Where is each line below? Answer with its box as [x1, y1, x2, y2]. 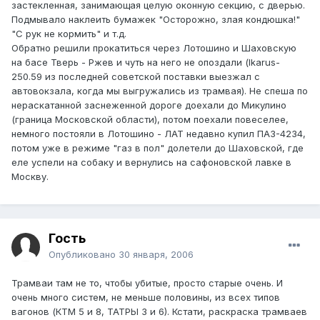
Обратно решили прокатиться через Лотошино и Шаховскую [11, 41, 296, 54]
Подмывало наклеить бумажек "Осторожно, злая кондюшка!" [11, 13, 300, 25]
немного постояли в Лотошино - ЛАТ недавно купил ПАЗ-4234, [11, 127, 306, 139]
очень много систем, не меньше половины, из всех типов [11, 291, 280, 304]
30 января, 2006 [119, 249, 194, 261]
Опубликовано [49, 249, 119, 261]
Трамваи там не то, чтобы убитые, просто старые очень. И [11, 277, 283, 289]
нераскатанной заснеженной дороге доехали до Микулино [11, 99, 286, 111]
